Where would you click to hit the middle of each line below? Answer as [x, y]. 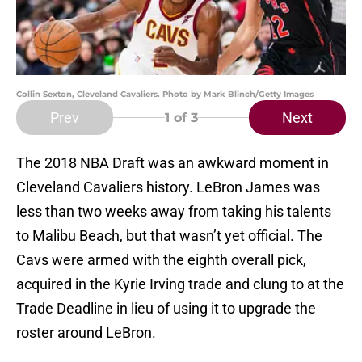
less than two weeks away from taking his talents [174, 212]
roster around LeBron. [86, 333]
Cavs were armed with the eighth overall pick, [161, 260]
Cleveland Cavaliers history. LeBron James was [168, 187]
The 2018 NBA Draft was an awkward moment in [173, 163]
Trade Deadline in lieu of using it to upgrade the [166, 309]
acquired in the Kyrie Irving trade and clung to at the [180, 284]
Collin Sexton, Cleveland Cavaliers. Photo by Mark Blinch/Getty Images [165, 95]
